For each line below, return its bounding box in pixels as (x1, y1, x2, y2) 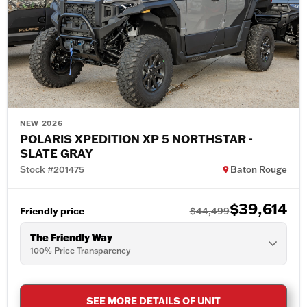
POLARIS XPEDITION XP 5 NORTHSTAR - (20, 131, 253, 147)
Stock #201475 (20, 164, 84, 175)
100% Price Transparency (30, 245, 130, 256)
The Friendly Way (30, 231, 112, 245)
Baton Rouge (230, 164, 287, 175)
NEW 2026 (20, 119, 63, 129)
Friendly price (20, 204, 84, 218)
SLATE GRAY (20, 145, 93, 161)
